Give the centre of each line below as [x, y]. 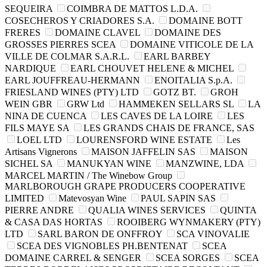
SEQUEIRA [29, 8]
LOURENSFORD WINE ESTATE [144, 139]
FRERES [23, 32]
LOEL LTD [39, 139]
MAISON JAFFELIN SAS [143, 151]
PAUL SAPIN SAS [178, 198]
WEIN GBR [29, 104]
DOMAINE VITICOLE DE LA [192, 44]
